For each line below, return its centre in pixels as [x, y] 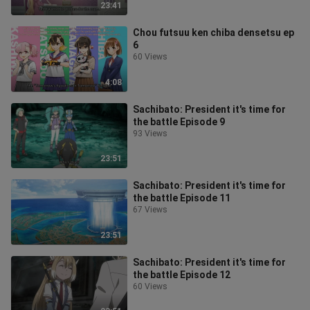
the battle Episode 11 [182, 198]
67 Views [150, 210]
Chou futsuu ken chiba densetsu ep [213, 33]
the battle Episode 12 [182, 274]
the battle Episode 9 [179, 121]
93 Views [150, 133]
